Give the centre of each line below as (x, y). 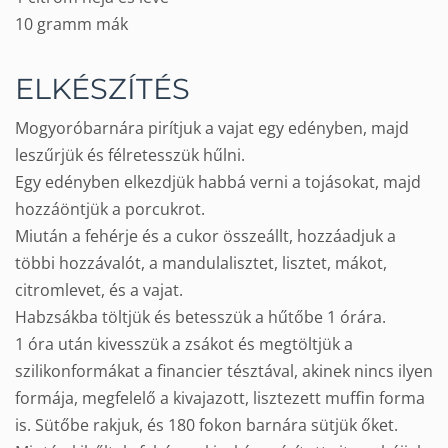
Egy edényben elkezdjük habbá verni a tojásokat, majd (218, 182)
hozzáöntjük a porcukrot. (110, 209)
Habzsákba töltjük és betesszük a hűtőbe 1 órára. (200, 317)
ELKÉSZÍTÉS (102, 89)
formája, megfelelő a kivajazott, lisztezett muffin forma (220, 398)
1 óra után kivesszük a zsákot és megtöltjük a (184, 344)
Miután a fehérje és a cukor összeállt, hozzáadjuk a (205, 236)
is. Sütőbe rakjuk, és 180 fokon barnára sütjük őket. (206, 425)
